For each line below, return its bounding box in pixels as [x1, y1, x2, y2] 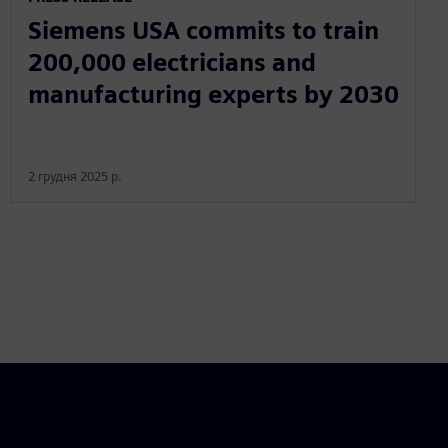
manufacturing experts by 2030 [27, 79, 399, 109]
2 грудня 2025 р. [27, 168, 122, 184]
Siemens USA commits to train [27, 15, 379, 45]
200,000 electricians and [27, 47, 316, 77]
